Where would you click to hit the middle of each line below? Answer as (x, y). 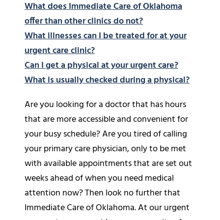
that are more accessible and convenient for (106, 119)
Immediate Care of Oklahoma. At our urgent (107, 208)
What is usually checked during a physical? (107, 80)
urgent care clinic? (60, 51)
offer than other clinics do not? (84, 21)
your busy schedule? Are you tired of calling (106, 134)
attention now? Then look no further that (102, 193)
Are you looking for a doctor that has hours (105, 105)
